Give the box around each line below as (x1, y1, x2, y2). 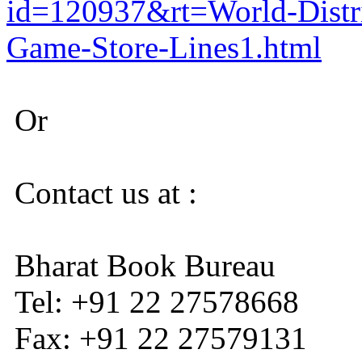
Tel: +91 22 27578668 (6, 284, 299, 320)
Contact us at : (6, 175, 197, 211)
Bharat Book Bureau (6, 248, 276, 284)
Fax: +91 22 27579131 (6, 321, 307, 356)
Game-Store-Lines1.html (6, 30, 322, 65)
